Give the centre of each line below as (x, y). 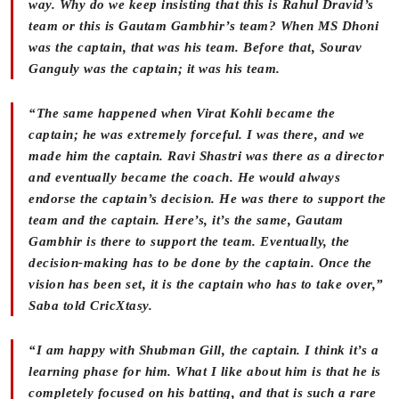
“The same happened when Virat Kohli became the (182, 114)
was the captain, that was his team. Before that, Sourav (195, 48)
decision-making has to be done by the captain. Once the (200, 263)
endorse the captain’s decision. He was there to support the (208, 199)
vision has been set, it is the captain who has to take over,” (206, 285)
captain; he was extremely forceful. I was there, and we (197, 135)
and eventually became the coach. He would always (184, 178)
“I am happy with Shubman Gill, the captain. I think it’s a (204, 350)
